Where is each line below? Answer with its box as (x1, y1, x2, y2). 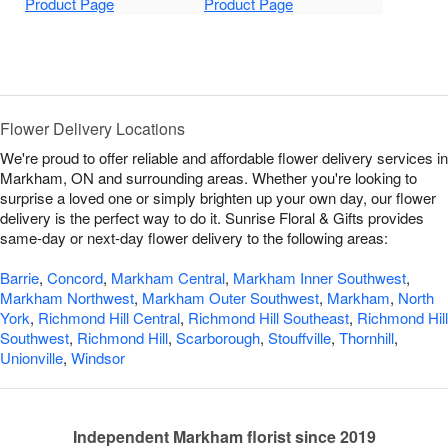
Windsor (71, 347, 125, 369)
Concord (47, 267, 103, 289)
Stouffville (268, 327, 331, 349)
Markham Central (111, 267, 225, 289)
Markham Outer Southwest (142, 287, 319, 309)
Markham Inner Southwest (233, 267, 406, 289)
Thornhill (339, 327, 394, 349)
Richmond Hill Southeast (188, 307, 349, 329)
